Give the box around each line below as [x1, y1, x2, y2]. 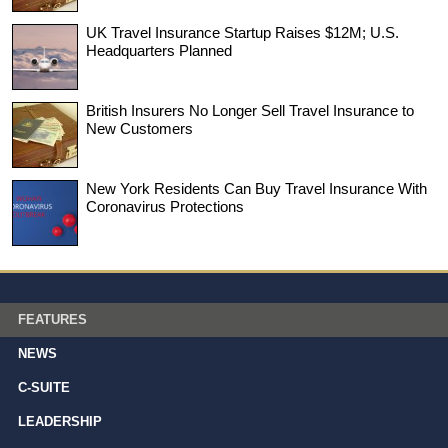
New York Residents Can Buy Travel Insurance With [86, 179, 427, 197]
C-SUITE [18, 379, 70, 395]
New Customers [86, 119, 193, 137]
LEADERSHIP [18, 413, 102, 429]
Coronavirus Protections [86, 197, 244, 215]
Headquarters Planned [86, 41, 232, 59]
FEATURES [18, 311, 87, 327]
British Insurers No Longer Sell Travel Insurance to [86, 101, 414, 119]
